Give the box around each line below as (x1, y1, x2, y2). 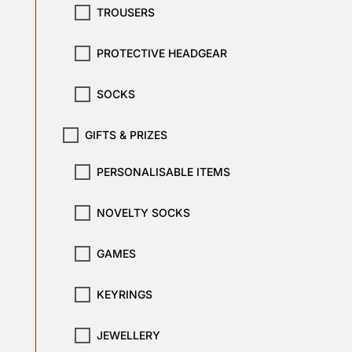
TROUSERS (96, 5, 155, 20)
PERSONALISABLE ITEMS (96, 164, 230, 178)
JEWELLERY (96, 328, 160, 342)
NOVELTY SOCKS (96, 205, 190, 219)
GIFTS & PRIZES (84, 127, 167, 141)
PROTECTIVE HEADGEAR (96, 46, 227, 60)
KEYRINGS (96, 287, 152, 301)
